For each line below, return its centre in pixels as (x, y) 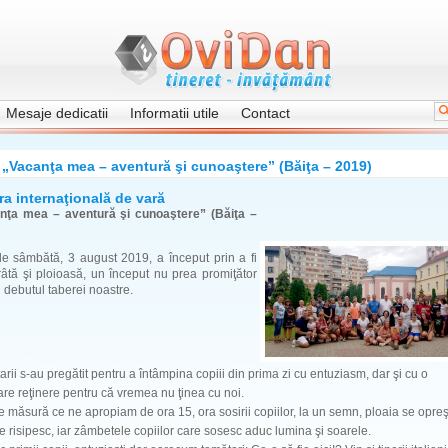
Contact (265, 113)
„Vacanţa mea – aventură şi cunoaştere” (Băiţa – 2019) (187, 166)
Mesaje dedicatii (57, 113)
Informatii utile (174, 113)
